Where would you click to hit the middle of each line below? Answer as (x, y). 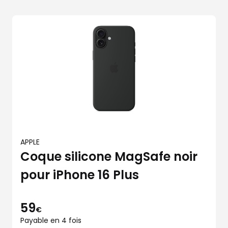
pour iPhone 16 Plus (80, 175)
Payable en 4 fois (51, 220)
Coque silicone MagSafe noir (109, 156)
